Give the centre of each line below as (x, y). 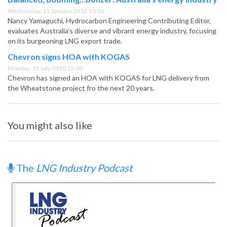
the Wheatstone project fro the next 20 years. (81, 88)
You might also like (50, 125)
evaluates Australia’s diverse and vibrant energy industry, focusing (112, 31)
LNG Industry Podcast (84, 168)
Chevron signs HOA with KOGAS (69, 57)
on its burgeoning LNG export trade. (65, 41)
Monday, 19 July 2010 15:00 (45, 68)
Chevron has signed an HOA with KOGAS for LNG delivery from (108, 78)
